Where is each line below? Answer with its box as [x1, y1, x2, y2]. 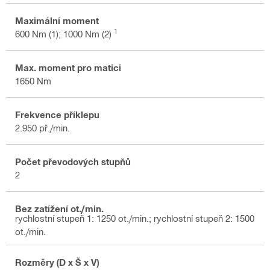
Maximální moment [15, 14, 99, 26]
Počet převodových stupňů [15, 155, 131, 167]
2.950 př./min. [15, 122, 70, 133]
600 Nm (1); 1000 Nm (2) [15, 28, 114, 39]
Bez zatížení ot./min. [15, 202, 104, 214]
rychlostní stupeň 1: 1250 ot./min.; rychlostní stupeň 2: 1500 [15, 213, 254, 224]
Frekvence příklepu [15, 108, 99, 120]
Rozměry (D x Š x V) [15, 256, 99, 268]
